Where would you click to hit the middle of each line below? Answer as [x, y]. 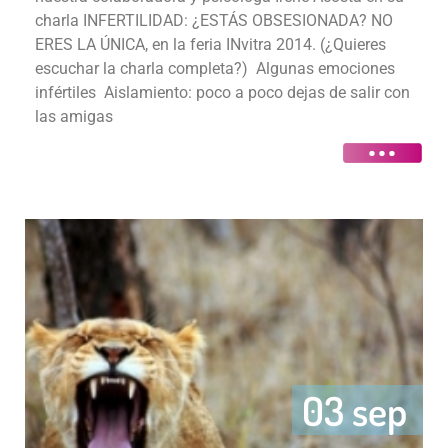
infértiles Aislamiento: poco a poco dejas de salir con [222, 93]
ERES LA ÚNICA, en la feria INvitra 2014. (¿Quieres [210, 45]
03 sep [354, 409]
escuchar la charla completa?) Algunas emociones [215, 69]
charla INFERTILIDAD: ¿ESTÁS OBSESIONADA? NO [214, 21]
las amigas [74, 117]
